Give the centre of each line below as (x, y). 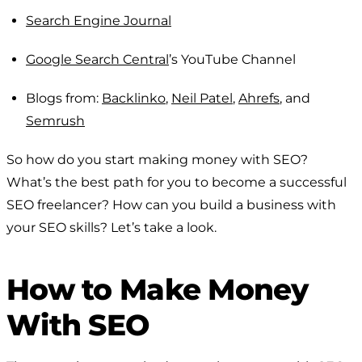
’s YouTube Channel (232, 59)
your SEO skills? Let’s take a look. (112, 227)
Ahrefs (259, 98)
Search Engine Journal (99, 20)
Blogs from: (64, 98)
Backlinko (134, 98)
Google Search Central (97, 59)
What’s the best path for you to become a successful (177, 182)
